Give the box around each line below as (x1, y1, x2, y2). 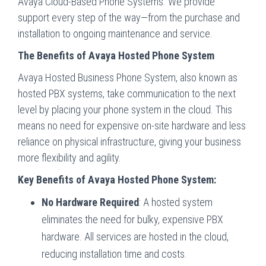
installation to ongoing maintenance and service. (18, 27, 213, 40)
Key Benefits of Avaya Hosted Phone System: (18, 173, 216, 186)
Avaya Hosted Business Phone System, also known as (18, 71, 237, 84)
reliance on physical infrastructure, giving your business (18, 135, 241, 148)
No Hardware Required (42, 195, 139, 208)
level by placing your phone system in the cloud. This (18, 103, 232, 116)
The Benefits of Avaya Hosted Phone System (18, 49, 214, 62)
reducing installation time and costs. (42, 247, 187, 260)
